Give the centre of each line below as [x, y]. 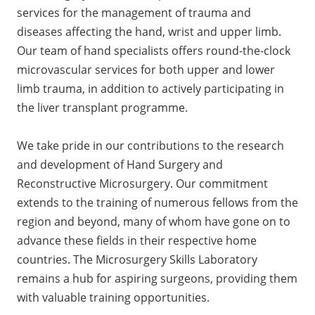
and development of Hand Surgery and [120, 164]
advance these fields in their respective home [137, 240]
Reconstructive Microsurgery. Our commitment [142, 183]
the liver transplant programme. [104, 107]
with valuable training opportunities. [115, 297]
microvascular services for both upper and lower [146, 69]
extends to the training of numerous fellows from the [157, 202]
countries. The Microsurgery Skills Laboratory [137, 259]
